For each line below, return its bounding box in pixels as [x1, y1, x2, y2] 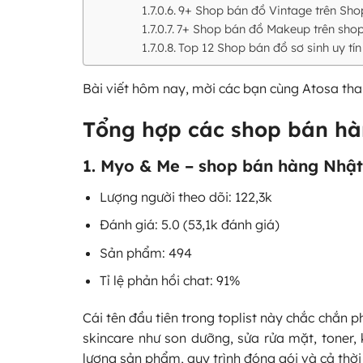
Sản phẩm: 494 [99, 244, 192, 261]
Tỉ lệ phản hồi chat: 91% [99, 272, 241, 289]
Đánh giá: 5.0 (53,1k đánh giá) [99, 216, 280, 233]
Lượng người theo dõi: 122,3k [99, 188, 272, 205]
